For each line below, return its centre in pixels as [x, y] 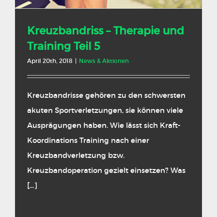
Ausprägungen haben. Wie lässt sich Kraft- [104, 125]
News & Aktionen [104, 61]
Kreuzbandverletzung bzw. [76, 155]
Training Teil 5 [64, 46]
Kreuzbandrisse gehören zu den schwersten [106, 95]
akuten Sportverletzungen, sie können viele [105, 110]
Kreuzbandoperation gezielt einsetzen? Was [106, 170]
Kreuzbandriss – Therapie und [106, 31]
